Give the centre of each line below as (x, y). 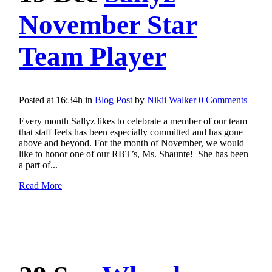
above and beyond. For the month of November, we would (131, 143)
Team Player (93, 56)
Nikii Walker (172, 100)
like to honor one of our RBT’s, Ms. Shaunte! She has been (134, 154)
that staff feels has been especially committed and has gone (131, 132)
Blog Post (114, 100)
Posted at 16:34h (51, 100)
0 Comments (223, 100)
